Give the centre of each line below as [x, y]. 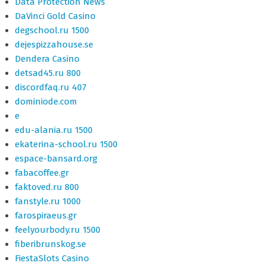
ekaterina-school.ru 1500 [66, 144]
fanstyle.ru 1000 [48, 201]
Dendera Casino [47, 59]
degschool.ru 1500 [52, 30]
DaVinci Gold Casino [55, 16]
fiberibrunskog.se [50, 244]
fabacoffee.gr [42, 173]
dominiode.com [46, 102]
